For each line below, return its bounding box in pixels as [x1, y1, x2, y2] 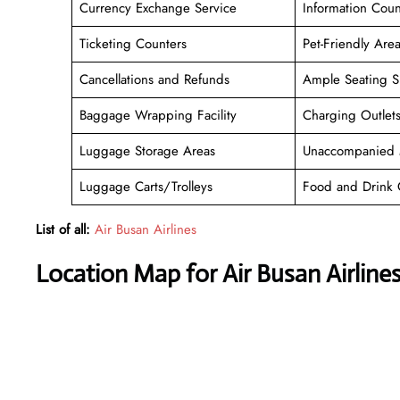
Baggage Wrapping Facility [79, 104, 237, 125]
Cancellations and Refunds [79, 69, 234, 89]
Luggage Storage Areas [79, 140, 215, 161]
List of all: [36, 219, 90, 239]
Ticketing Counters [79, 33, 187, 54]
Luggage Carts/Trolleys [79, 176, 217, 196]
